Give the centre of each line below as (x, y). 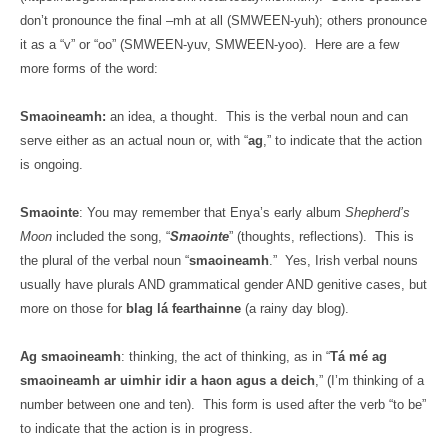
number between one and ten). (107, 404)
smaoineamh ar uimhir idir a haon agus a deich (167, 380)
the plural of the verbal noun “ (104, 260)
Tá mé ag (358, 356)
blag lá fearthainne (185, 308)
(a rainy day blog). (297, 308)
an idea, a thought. (164, 116)
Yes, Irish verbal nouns (351, 260)
